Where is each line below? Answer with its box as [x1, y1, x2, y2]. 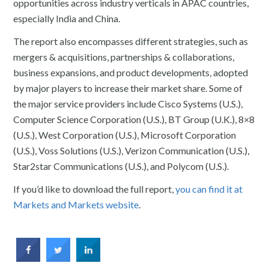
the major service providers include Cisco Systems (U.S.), [13, 98, 243, 109]
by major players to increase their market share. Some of [13, 82, 243, 94]
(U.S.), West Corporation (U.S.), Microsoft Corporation [13, 129, 237, 141]
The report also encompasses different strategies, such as [13, 35, 249, 47]
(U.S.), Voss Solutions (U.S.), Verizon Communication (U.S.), [13, 145, 250, 156]
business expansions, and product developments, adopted [13, 67, 249, 78]
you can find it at [175, 183, 243, 195]
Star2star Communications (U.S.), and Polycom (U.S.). [13, 160, 229, 172]
